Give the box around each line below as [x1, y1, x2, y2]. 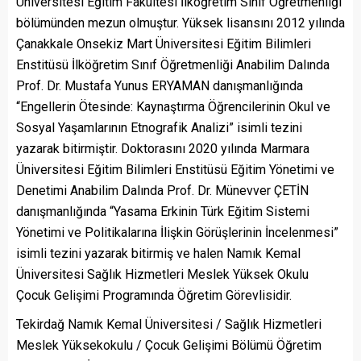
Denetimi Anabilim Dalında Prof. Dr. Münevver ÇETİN [16, 183, 309, 199]
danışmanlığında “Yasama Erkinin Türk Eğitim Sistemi [16, 204, 309, 220]
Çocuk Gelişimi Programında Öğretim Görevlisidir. [16, 288, 292, 304]
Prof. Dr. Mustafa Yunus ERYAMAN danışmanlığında [16, 78, 303, 94]
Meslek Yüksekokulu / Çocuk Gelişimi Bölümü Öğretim [16, 338, 322, 354]
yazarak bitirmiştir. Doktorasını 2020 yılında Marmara [16, 141, 309, 157]
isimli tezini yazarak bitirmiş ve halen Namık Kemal [16, 246, 301, 262]
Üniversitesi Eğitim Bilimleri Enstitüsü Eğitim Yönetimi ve [16, 162, 334, 178]
